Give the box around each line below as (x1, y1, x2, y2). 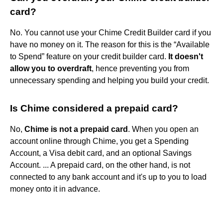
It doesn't (168, 52, 203, 61)
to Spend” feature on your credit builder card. (10, 52, 168, 61)
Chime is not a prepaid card (24, 124, 128, 133)
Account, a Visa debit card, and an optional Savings (10, 148, 192, 157)
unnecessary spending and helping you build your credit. (10, 76, 209, 85)
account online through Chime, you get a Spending (10, 136, 189, 145)
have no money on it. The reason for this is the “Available (10, 40, 210, 49)
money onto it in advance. (10, 184, 100, 193)
